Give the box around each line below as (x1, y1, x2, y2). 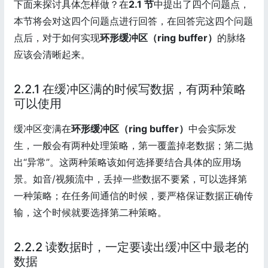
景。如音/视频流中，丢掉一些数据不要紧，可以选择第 (14, 172, 247, 185)
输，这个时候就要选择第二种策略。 (14, 206, 167, 218)
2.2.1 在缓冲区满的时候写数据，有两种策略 (14, 81, 246, 96)
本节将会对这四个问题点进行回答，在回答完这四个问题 (14, 14, 253, 27)
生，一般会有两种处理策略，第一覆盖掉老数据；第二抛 (14, 139, 253, 151)
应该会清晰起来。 (14, 48, 90, 60)
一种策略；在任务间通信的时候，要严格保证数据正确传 (14, 189, 253, 202)
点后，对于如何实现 (14, 31, 100, 44)
